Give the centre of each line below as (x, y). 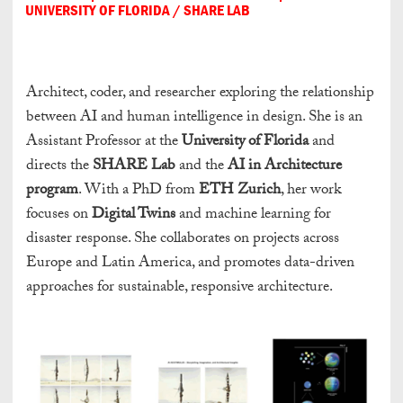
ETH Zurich (240, 192)
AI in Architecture (285, 167)
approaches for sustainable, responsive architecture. (179, 289)
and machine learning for (253, 216)
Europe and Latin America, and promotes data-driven (190, 264)
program (52, 192)
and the (201, 167)
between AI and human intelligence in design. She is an (194, 119)
